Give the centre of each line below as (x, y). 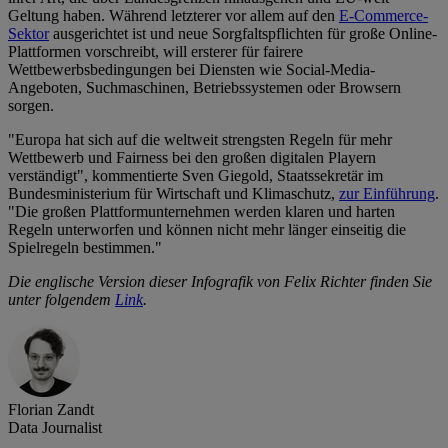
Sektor (28, 34)
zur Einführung (387, 194)
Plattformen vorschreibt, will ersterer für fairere (155, 52)
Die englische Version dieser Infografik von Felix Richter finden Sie (220, 282)
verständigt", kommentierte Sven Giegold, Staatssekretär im (195, 176)
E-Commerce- (383, 16)
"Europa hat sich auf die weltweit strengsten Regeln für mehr (200, 140)
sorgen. (31, 106)
